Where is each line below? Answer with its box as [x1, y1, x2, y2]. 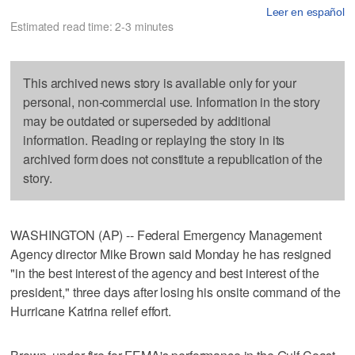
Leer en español [265, 5, 345, 18]
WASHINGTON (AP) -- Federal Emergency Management [10, 225, 322, 244]
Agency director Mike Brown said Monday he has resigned [10, 244, 331, 263]
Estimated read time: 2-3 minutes [10, 17, 174, 34]
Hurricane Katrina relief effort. [10, 301, 171, 320]
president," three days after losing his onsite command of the [10, 282, 341, 301]
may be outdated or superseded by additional [23, 111, 272, 130]
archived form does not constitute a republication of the [23, 149, 323, 168]
